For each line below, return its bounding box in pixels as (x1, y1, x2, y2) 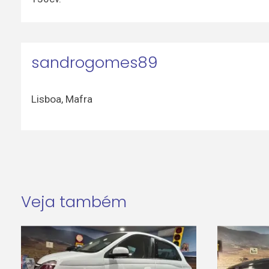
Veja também (20, 190, 127, 213)
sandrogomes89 (31, 51, 158, 73)
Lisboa (31, 93, 61, 106)
